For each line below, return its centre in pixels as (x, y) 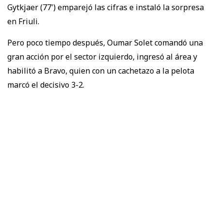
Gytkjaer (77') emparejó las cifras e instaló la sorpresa (106, 7)
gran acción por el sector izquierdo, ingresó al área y (102, 56)
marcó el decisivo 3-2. (46, 85)
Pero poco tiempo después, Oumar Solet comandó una (105, 42)
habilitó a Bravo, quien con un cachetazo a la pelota (101, 70)
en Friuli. (23, 21)
